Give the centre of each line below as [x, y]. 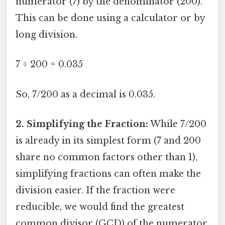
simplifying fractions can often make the [108, 174]
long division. [46, 35]
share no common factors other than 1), [106, 157]
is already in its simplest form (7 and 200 [108, 140]
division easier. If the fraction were [95, 190]
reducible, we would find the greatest [100, 207]
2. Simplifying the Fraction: [82, 124]
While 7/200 [177, 124]
